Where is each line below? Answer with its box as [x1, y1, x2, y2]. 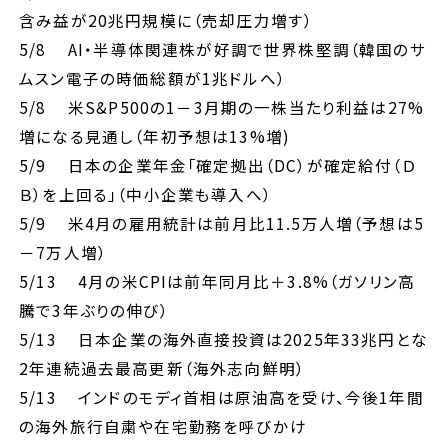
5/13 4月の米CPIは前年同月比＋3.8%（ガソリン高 [19, 269, 416, 292]
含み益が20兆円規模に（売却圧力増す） [19, 8, 314, 31]
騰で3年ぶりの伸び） [19, 298, 169, 321]
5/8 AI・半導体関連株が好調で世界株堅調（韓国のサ [19, 37, 426, 60]
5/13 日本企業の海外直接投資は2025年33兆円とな [19, 327, 428, 350]
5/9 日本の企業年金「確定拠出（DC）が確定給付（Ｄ [19, 153, 417, 176]
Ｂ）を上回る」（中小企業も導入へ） [19, 182, 272, 205]
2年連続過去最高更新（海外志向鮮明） [19, 356, 306, 379]
